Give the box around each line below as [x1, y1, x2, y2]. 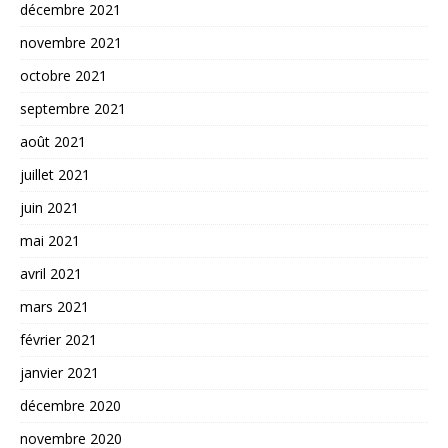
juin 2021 [20, 197, 79, 217]
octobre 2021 [20, 65, 107, 85]
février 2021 [20, 329, 97, 349]
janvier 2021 [20, 362, 99, 382]
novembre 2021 [20, 32, 122, 52]
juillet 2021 [20, 164, 90, 184]
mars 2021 [20, 296, 89, 316]
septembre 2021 [20, 98, 126, 118]
